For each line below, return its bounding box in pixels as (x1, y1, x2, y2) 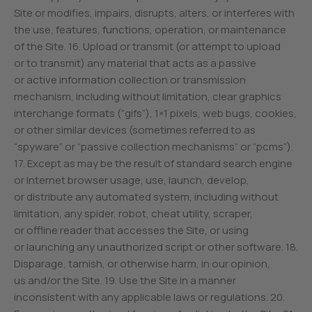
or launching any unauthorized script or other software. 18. (14, 240, 299, 254)
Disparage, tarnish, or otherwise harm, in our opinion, (14, 256, 271, 271)
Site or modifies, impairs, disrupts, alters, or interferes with (14, 6, 295, 20)
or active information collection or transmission (14, 72, 247, 87)
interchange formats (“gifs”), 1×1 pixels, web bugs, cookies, (14, 106, 297, 120)
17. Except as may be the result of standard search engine (14, 156, 293, 171)
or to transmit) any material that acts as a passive (14, 56, 257, 70)
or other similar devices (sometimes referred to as (14, 123, 256, 137)
